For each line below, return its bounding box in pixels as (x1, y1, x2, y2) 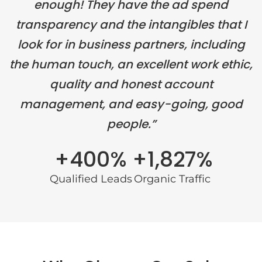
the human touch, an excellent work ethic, (9, 56, 253, 73)
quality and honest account (49, 76, 213, 92)
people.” (106, 116, 156, 132)
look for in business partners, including (17, 36, 245, 53)
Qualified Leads (49, 173, 132, 185)
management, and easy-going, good (19, 96, 243, 112)
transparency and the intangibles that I (15, 16, 247, 33)
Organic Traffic (134, 173, 211, 185)
